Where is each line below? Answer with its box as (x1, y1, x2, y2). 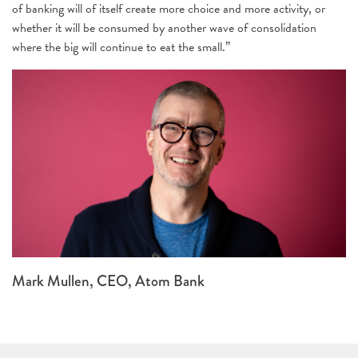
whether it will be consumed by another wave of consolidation (12, 18, 316, 38)
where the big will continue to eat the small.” (12, 38, 230, 57)
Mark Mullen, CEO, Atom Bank (12, 270, 205, 292)
